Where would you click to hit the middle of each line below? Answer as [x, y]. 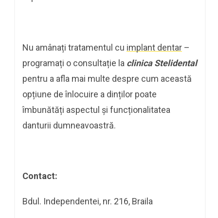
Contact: [40, 176]
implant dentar [154, 47]
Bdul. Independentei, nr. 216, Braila [88, 201]
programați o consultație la [74, 63]
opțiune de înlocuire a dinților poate [90, 94]
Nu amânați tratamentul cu [74, 47]
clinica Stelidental [162, 63]
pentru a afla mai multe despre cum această [107, 78]
